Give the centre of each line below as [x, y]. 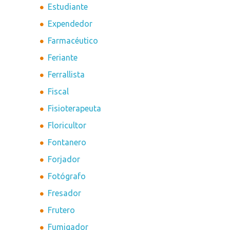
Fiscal [59, 92]
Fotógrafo [67, 176]
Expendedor [70, 24]
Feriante [63, 58]
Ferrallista [66, 75]
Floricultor [67, 126]
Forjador [64, 159]
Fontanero [67, 142]
